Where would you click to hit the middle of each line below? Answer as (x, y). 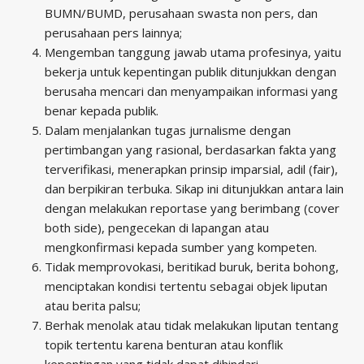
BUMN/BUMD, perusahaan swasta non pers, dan (181, 13)
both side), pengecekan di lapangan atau (157, 227)
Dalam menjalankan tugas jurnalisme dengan (168, 130)
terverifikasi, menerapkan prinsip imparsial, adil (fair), (191, 169)
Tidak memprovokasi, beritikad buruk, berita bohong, (192, 266)
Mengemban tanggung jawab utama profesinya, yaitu (193, 52)
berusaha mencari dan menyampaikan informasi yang (191, 91)
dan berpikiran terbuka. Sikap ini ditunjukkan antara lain (194, 188)
